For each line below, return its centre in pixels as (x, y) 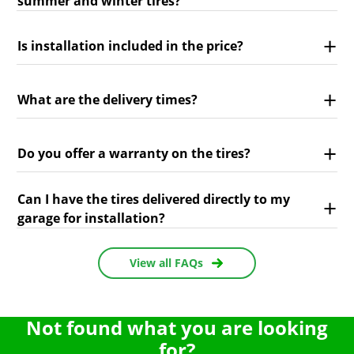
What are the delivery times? (107, 100)
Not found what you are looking (177, 327)
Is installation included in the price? (130, 46)
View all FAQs (166, 263)
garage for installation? (91, 218)
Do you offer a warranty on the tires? (134, 154)
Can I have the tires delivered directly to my (154, 199)
